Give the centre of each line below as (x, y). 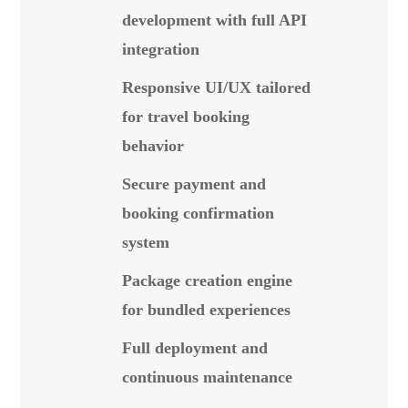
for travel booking (186, 117)
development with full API (214, 20)
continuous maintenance (207, 377)
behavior (153, 146)
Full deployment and (195, 348)
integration (161, 49)
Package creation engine (207, 280)
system (146, 242)
